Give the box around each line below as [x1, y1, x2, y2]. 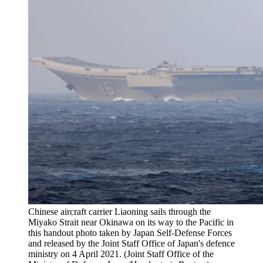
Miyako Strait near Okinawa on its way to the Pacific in [28, 217, 234, 228]
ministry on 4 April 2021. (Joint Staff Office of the [28, 249, 214, 259]
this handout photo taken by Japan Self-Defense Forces [28, 228, 232, 238]
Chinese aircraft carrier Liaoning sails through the [28, 207, 211, 217]
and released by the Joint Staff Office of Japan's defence [28, 238, 235, 249]
